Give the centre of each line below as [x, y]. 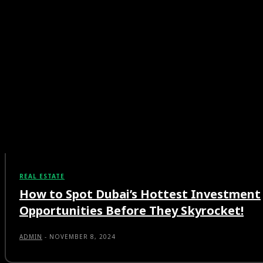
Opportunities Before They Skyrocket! [131, 211]
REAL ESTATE [42, 176]
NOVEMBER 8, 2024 [82, 237]
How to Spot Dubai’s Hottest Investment [140, 194]
